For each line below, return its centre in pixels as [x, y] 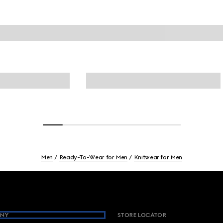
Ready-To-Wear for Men [93, 157]
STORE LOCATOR [142, 215]
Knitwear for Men [158, 157]
